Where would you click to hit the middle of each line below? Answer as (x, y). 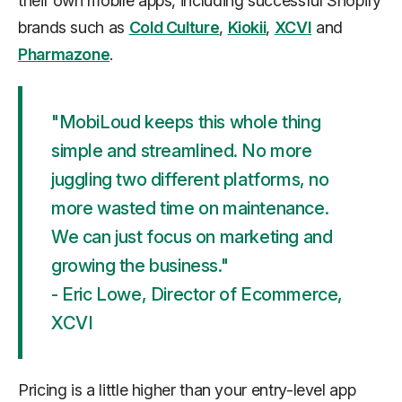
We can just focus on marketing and (192, 237)
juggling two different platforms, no (190, 180)
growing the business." (140, 266)
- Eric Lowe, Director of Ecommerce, (197, 295)
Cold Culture (174, 28)
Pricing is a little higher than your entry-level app (187, 390)
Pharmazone (64, 55)
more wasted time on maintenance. (190, 209)
